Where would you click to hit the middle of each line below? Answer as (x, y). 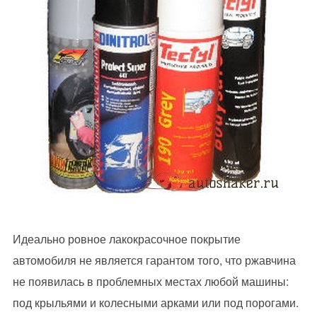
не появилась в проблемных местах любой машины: (150, 282)
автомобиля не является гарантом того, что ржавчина (154, 260)
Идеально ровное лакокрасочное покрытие (126, 239)
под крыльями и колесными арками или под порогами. (155, 303)
